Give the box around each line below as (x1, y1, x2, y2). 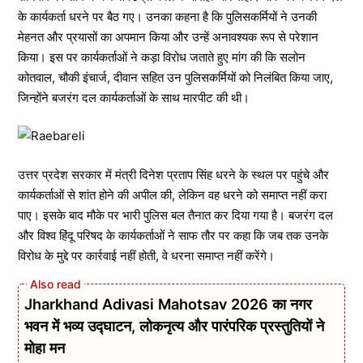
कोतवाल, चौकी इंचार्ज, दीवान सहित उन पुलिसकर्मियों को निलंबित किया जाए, (18, 69, 333, 85)
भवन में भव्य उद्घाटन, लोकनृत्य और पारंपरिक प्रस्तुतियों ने (24, 317, 324, 335)
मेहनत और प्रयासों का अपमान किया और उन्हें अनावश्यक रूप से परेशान (18, 28, 318, 45)
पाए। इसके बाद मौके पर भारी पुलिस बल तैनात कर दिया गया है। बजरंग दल (18, 207, 333, 223)
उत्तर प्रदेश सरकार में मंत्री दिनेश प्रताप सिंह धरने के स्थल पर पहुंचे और (18, 166, 329, 182)
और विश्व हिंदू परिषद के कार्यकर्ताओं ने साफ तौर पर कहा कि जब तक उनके (18, 227, 328, 243)
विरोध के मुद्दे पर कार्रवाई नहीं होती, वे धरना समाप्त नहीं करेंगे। (18, 247, 275, 263)
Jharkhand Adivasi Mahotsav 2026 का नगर (24, 295, 312, 313)
